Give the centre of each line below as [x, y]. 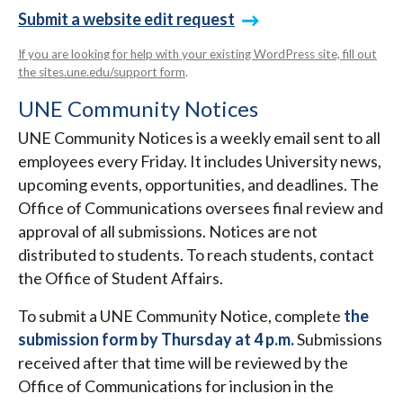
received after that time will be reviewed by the [183, 363]
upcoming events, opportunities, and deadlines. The [198, 185]
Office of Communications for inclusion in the [176, 386]
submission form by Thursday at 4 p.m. [156, 340]
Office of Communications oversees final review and [201, 208]
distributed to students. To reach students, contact [196, 255]
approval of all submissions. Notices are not [168, 232]
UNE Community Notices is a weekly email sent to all [199, 138]
